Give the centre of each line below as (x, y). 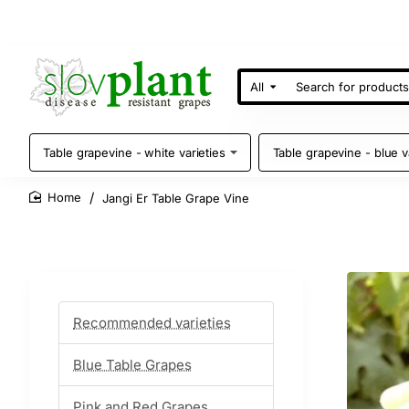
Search (260, 93)
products (265, 122)
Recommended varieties (152, 323)
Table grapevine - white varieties (134, 152)
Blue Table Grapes (132, 365)
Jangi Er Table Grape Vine (176, 198)
